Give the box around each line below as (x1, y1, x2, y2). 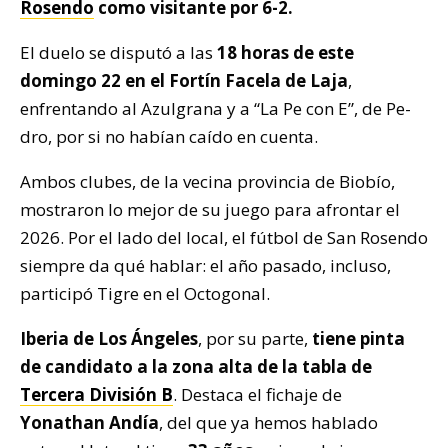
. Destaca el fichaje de (173, 383, 342, 407)
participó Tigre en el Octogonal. (20, 282, 270, 306)
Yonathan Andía (20, 411, 159, 435)
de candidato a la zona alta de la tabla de (20, 355, 372, 379)
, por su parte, (198, 327, 312, 351)
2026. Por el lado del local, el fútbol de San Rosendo (20, 226, 428, 250)
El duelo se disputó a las (20, 41, 217, 65)
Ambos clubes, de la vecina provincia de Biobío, (20, 170, 395, 194)
